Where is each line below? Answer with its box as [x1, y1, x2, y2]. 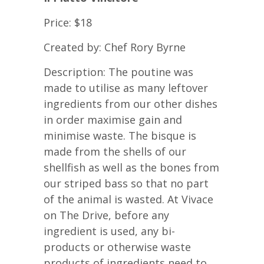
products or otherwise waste [44, 239, 191, 254]
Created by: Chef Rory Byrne [44, 39, 186, 54]
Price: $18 [44, 15, 92, 29]
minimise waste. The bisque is [44, 128, 196, 143]
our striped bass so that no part [44, 176, 209, 190]
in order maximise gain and [44, 112, 182, 127]
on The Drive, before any [44, 207, 169, 222]
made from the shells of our [44, 144, 186, 159]
